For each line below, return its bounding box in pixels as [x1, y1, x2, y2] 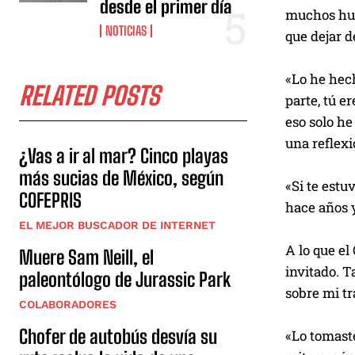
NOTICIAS [105, 23, 147, 38]
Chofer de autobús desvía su [19, 325, 217, 348]
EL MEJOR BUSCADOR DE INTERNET [19, 219, 216, 231]
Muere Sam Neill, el [19, 246, 154, 269]
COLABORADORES [19, 298, 116, 311]
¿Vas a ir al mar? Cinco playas [19, 144, 228, 167]
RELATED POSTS [19, 81, 159, 111]
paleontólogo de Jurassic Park [19, 268, 231, 291]
